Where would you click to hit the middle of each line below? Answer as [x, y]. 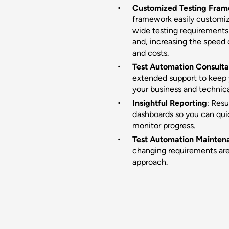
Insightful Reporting [169, 103]
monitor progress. [164, 126]
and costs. [150, 53]
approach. [150, 162]
